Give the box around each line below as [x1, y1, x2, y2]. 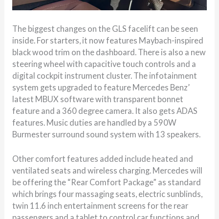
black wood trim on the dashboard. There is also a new [12, 47, 206, 57]
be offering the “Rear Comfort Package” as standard [12, 177, 201, 187]
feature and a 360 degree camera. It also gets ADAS [12, 106, 198, 115]
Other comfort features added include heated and [12, 154, 194, 164]
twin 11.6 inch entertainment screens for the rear [12, 201, 189, 211]
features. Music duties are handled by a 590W [12, 117, 177, 127]
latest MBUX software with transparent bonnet [12, 94, 184, 104]
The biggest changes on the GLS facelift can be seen [12, 23, 198, 33]
